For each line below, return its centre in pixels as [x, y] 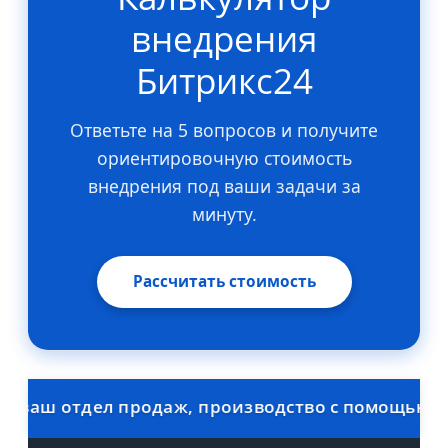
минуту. [224, 213]
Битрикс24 [224, 80]
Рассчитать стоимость [224, 281]
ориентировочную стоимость [224, 157]
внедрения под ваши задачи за [224, 185]
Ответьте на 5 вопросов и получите [224, 129]
